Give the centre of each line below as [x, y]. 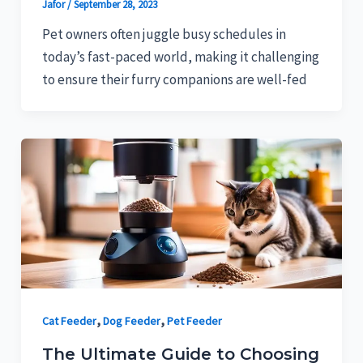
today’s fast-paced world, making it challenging [180, 56]
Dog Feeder [131, 321]
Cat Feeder [69, 321]
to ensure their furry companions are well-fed [174, 79]
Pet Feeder [194, 321]
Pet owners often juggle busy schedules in [164, 34]
